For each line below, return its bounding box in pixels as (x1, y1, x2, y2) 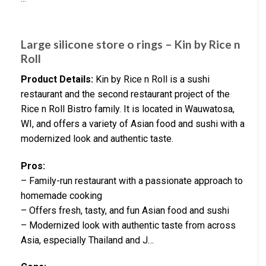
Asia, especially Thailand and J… (21, 234, 154, 246)
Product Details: (21, 73, 93, 85)
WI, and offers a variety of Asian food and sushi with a (21, 118, 245, 129)
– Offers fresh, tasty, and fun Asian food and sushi (21, 204, 229, 216)
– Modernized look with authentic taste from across (21, 219, 236, 231)
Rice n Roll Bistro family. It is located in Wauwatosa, (21, 103, 235, 115)
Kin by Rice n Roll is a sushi (93, 73, 210, 85)
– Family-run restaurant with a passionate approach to (21, 175, 243, 186)
